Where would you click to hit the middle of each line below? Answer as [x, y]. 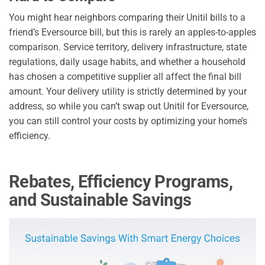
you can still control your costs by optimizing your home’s [128, 121]
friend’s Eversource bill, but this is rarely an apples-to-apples [132, 33]
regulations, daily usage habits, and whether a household [127, 62]
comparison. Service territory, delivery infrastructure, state [128, 47]
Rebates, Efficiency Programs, [121, 182]
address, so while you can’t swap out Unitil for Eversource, [129, 106]
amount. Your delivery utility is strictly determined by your [128, 92]
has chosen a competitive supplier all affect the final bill [125, 77]
